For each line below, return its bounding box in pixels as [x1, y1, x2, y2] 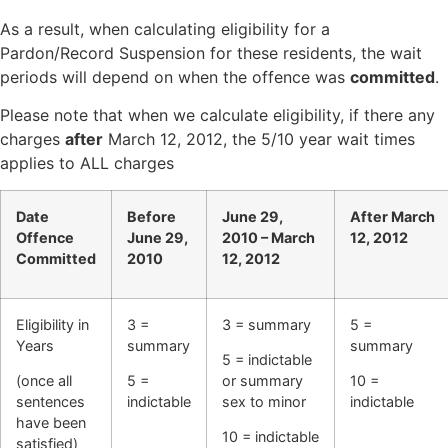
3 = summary [222, 315, 311, 333]
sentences [16, 393, 85, 410]
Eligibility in [16, 315, 89, 333]
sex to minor [222, 393, 306, 410]
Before [127, 207, 176, 225]
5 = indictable [222, 351, 312, 368]
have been [16, 414, 86, 431]
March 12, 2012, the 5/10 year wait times [103, 129, 415, 150]
